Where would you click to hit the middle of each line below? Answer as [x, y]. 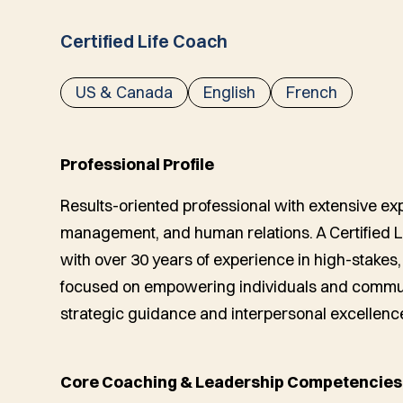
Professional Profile [138, 164]
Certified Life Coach [144, 41]
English [230, 92]
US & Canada [125, 92]
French [312, 92]
